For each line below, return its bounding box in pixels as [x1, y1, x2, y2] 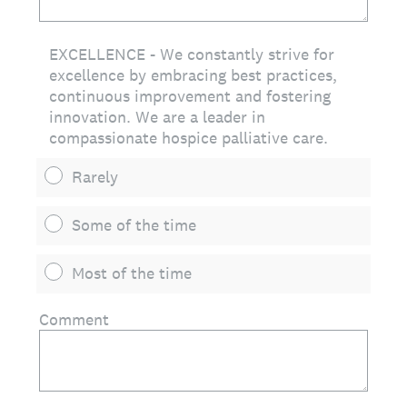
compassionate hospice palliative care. [49, 127, 328, 148]
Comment [39, 309, 109, 330]
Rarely [72, 166, 118, 187]
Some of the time [72, 214, 196, 235]
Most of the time [72, 263, 192, 283]
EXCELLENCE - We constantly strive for [49, 44, 334, 65]
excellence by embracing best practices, [49, 65, 337, 85]
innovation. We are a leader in [49, 106, 265, 127]
